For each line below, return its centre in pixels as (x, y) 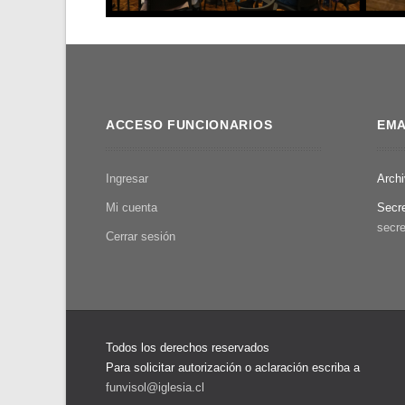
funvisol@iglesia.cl (155, 387)
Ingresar (127, 179)
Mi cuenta (132, 207)
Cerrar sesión (141, 236)
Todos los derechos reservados (188, 348)
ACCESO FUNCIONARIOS (189, 125)
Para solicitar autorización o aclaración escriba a (233, 367)
